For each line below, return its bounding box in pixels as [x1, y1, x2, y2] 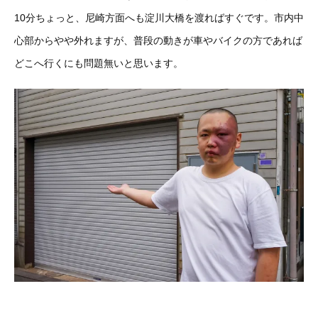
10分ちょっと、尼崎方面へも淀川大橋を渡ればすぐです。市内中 [14, 12, 304, 24]
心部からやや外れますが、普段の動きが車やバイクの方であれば [14, 35, 302, 47]
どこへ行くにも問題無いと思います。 [14, 57, 183, 70]
